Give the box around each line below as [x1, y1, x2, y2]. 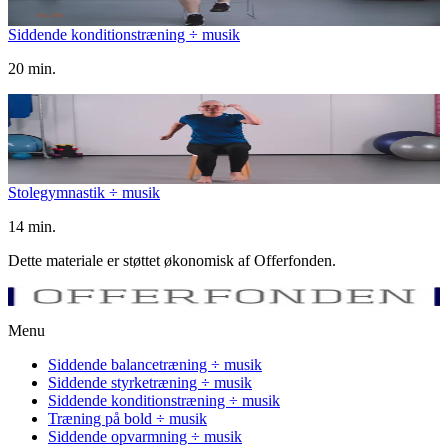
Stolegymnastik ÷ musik [8, 184, 160, 202]
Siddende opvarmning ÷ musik [48, 428, 242, 446]
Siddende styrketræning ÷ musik [48, 374, 252, 392]
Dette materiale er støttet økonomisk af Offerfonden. [8, 252, 336, 270]
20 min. [8, 60, 56, 78]
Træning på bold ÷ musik [48, 410, 207, 428]
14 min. [8, 218, 56, 236]
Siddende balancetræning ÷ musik [48, 356, 262, 374]
